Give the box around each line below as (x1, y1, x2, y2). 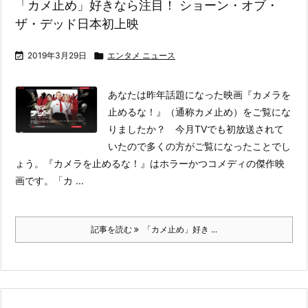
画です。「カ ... (15, 175, 84, 186)
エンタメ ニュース (107, 50, 175, 60)
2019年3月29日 (27, 50, 87, 60)
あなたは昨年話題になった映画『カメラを (108, 89, 291, 100)
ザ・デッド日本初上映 (15, 16, 139, 31)
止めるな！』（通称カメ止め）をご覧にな (108, 106, 291, 118)
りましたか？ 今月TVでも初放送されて (108, 123, 285, 135)
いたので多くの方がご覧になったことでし (108, 140, 291, 152)
